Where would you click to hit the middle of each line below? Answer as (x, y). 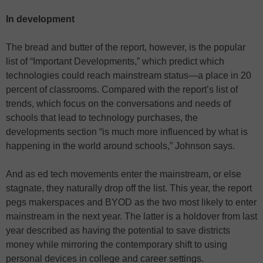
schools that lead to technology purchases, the (102, 117)
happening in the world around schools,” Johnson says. (120, 146)
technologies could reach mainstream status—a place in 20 (129, 75)
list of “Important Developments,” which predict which (115, 61)
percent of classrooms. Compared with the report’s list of (122, 89)
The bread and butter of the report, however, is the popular (126, 47)
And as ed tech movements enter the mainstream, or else (124, 174)
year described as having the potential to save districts (118, 230)
